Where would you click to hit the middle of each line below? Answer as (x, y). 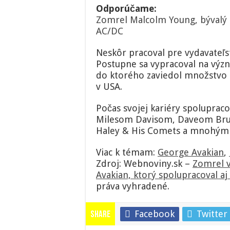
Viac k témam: (127, 152)
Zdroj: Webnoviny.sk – (144, 164)
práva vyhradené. (133, 186)
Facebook (155, 214)
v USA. (109, 87)
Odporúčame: (126, 9)
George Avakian (191, 152)
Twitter (212, 214)
